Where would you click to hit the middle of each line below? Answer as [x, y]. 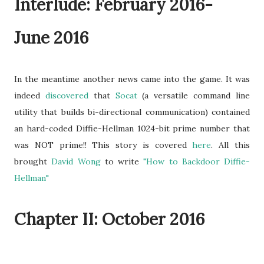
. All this [231, 145]
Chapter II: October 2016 [109, 219]
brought [33, 161]
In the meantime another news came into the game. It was [132, 79]
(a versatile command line [194, 95]
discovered [67, 95]
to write [122, 161]
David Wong [76, 161]
